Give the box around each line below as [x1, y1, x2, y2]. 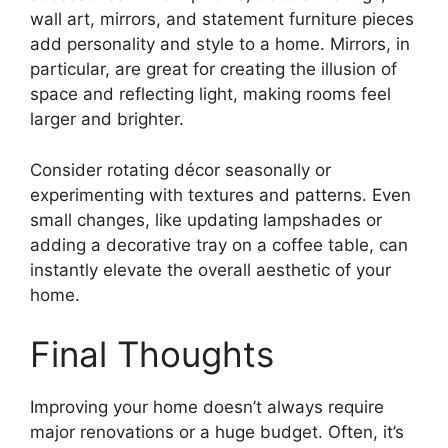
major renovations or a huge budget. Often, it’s [30, 422, 404, 443]
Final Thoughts [30, 333, 274, 376]
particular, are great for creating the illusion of [30, 59, 397, 80]
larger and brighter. [30, 109, 184, 130]
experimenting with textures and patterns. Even [30, 184, 411, 205]
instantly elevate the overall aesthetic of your [30, 259, 391, 280]
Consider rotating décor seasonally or [30, 159, 331, 180]
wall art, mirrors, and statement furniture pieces [30, 9, 414, 30]
